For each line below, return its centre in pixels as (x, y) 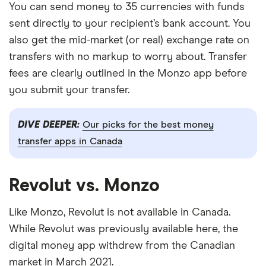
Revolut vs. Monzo (84, 186)
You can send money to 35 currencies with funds (127, 7)
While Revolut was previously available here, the (123, 229)
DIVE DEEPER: (50, 125)
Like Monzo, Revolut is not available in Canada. (120, 212)
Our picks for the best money (148, 125)
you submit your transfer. (69, 90)
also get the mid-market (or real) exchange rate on (129, 40)
